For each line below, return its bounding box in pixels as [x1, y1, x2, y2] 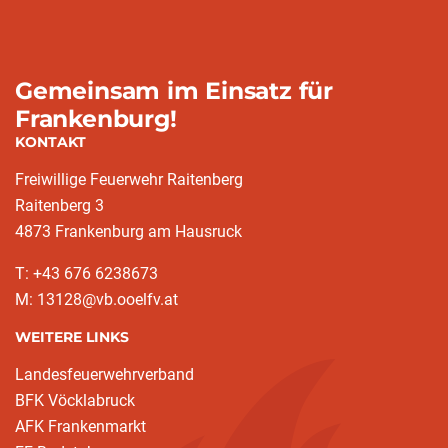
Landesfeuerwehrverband [15, 365, 194, 384]
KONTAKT [15, 133, 86, 151]
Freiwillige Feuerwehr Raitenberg [15, 170, 243, 189]
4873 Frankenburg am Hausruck [15, 222, 242, 241]
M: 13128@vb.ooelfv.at [15, 290, 178, 309]
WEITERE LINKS [15, 328, 129, 346]
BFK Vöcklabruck [15, 391, 135, 410]
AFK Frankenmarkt [15, 417, 146, 436]
